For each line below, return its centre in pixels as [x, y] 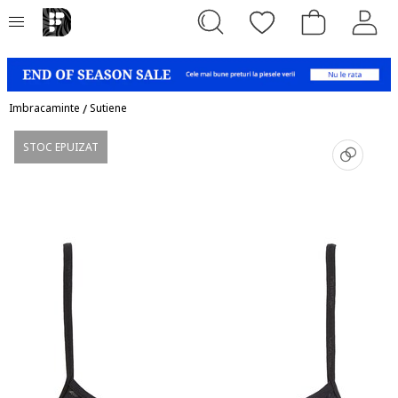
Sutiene [108, 107]
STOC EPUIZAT [61, 147]
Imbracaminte [44, 107]
